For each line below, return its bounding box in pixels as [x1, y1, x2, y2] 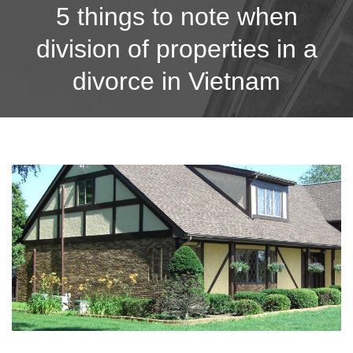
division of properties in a [35, 34, 318, 63]
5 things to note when [55, 2, 298, 31]
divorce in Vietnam [72, 66, 281, 95]
